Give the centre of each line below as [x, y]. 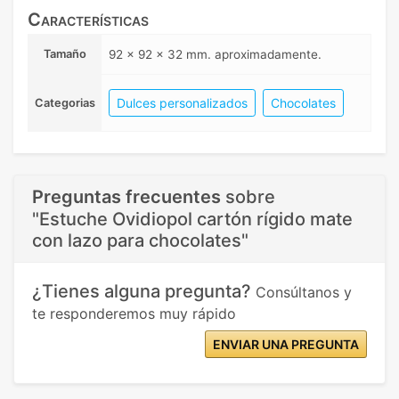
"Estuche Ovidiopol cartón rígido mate [192, 219]
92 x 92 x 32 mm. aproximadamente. [215, 54]
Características [88, 20]
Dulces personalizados [182, 103]
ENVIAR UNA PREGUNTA [286, 344]
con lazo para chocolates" [140, 240]
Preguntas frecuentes [126, 197]
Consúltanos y [304, 292]
